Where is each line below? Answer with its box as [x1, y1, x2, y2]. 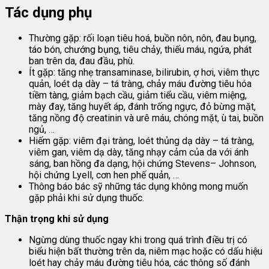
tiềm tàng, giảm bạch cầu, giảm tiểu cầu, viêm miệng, [29, 89, 247, 101]
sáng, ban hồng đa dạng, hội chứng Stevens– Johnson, [29, 158, 256, 170]
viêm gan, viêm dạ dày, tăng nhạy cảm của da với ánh [29, 147, 249, 159]
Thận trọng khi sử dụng [5, 213, 109, 225]
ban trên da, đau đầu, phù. [29, 55, 134, 67]
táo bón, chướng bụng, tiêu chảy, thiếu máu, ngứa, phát [29, 44, 252, 56]
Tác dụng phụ [5, 4, 92, 21]
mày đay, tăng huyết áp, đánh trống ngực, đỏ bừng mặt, [29, 101, 256, 113]
